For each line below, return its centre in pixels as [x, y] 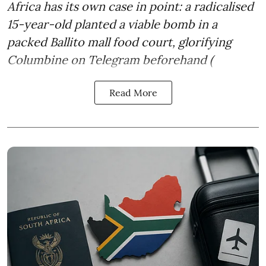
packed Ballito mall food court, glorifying [119, 42]
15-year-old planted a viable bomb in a [112, 24]
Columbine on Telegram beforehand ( [110, 59]
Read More [133, 92]
